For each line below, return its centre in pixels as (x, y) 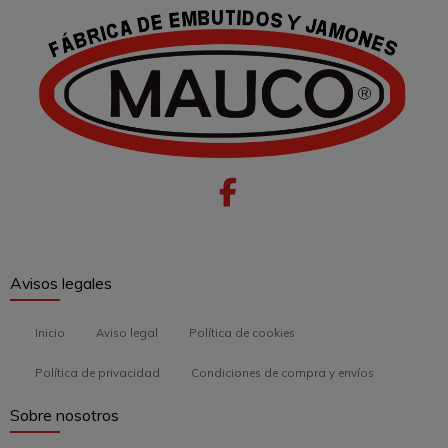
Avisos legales (61, 283)
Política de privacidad (97, 372)
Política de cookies (242, 332)
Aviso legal (127, 332)
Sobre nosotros (64, 415)
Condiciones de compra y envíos (282, 372)
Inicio (50, 332)
